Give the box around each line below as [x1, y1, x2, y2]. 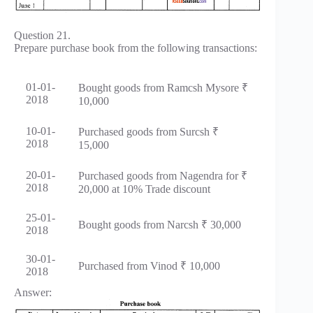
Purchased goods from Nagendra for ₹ [78, 170, 247, 182]
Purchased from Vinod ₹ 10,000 [78, 260, 220, 272]
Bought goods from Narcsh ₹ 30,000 [78, 219, 241, 231]
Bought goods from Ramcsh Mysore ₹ [78, 82, 248, 94]
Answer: [14, 286, 52, 299]
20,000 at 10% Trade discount [78, 183, 210, 196]
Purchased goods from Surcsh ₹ [78, 126, 219, 138]
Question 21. [14, 29, 71, 42]
